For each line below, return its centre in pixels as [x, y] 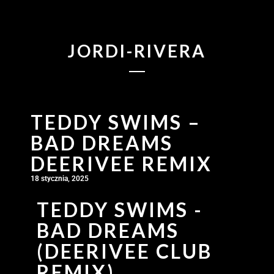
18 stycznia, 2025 [60, 178]
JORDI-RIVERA [137, 51]
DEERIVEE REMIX [121, 163]
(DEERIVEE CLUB [124, 251]
